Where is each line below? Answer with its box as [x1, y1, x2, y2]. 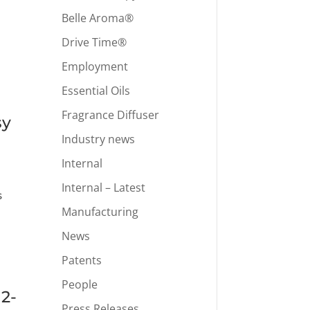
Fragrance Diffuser [62, 107, 160, 122]
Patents [62, 252, 102, 268]
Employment [62, 58, 129, 74]
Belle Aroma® [62, 10, 134, 26]
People [62, 276, 98, 292]
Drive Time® [62, 34, 127, 50]
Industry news [62, 131, 136, 147]
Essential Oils [62, 82, 131, 98]
